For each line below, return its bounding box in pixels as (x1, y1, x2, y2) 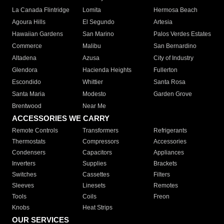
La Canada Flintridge (12, 6, 69, 14)
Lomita (82, 6, 101, 14)
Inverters (12, 160, 35, 167)
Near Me (82, 102, 106, 110)
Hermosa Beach (153, 6, 197, 14)
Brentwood (12, 102, 41, 110)
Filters (153, 171, 170, 178)
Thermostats (12, 138, 45, 145)
